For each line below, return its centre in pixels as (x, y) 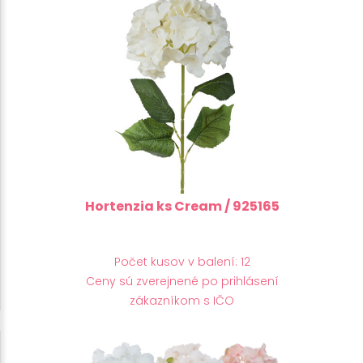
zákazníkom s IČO (182, 300)
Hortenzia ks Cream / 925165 (182, 206)
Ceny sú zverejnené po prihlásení (182, 281)
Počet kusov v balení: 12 (182, 261)
